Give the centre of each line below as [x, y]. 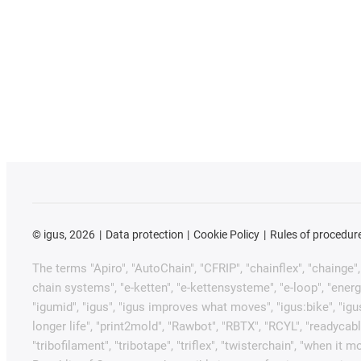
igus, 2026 [68, 235]
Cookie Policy [227, 235]
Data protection [144, 235]
